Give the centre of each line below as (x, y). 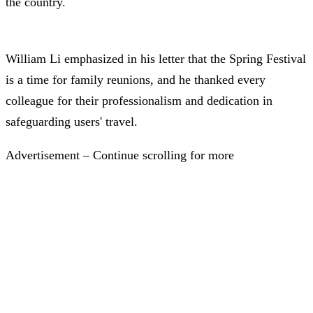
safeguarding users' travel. (72, 122)
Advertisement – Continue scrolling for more (120, 155)
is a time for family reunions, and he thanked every (136, 80)
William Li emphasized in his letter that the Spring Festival (156, 59)
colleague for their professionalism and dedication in (139, 101)
